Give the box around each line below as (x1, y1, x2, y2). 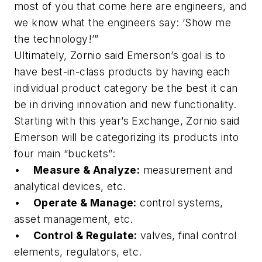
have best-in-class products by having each (14, 65, 230, 78)
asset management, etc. (14, 213, 133, 226)
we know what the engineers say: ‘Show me (14, 16, 231, 29)
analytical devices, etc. (14, 180, 126, 193)
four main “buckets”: (14, 147, 115, 160)
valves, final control (137, 229, 237, 242)
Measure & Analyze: (33, 164, 140, 177)
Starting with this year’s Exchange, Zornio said (14, 115, 240, 127)
